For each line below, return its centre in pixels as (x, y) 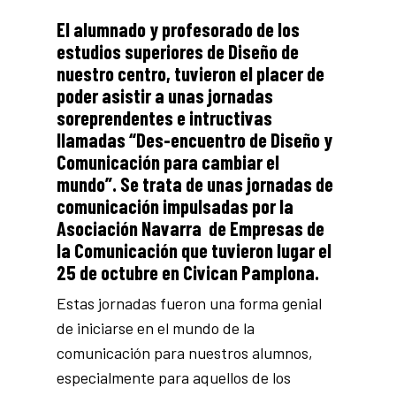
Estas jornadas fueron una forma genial (189, 303)
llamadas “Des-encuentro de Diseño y (194, 140)
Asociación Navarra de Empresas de (190, 228)
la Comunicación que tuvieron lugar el (194, 250)
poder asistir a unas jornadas (165, 95)
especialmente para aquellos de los (174, 377)
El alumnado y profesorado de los (180, 29)
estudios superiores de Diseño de (178, 51)
